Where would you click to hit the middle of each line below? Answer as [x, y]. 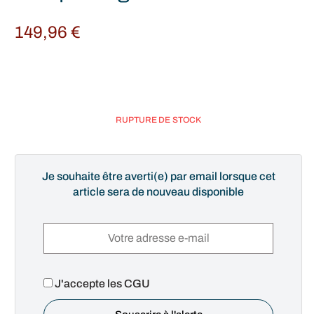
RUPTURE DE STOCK [158, 120]
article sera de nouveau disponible [158, 191]
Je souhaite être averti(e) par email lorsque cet [158, 176]
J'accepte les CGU [101, 283]
